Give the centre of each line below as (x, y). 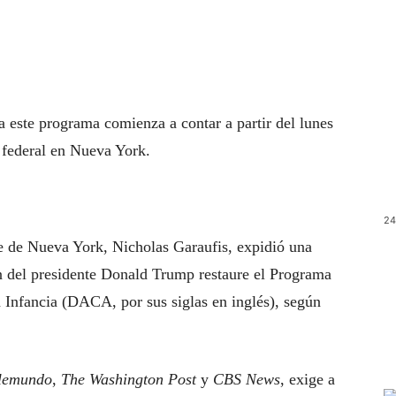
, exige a (308, 379)
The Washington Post (129, 379)
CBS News (247, 379)
